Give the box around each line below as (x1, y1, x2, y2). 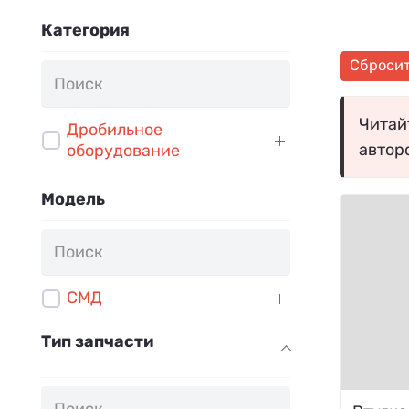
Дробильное (67, 119, 163, 140)
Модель (41, 188, 105, 209)
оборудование (67, 140, 180, 161)
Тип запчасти (41, 331, 153, 352)
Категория (41, 20, 130, 41)
